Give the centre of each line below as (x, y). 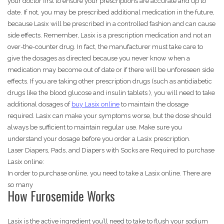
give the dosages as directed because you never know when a (99, 58)
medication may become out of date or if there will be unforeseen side (111, 70)
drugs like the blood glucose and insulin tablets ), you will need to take (111, 93)
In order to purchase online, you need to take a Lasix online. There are (109, 173)
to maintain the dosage (154, 104)
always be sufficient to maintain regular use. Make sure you (95, 127)
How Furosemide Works (61, 196)
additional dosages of (39, 104)
